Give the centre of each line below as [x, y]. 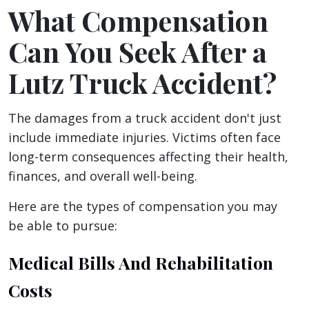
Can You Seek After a [138, 52]
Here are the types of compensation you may [143, 207]
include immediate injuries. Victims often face [144, 138]
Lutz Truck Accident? [142, 83]
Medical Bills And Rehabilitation [141, 263]
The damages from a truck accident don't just [145, 118]
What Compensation [138, 21]
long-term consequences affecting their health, [148, 157]
